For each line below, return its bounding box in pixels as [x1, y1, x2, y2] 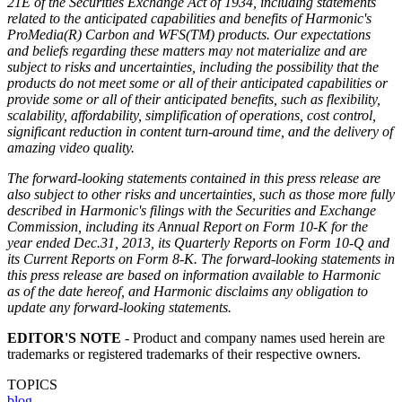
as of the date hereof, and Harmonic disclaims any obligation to [7, 283, 368, 299]
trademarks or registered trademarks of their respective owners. [7, 345, 361, 362]
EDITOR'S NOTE [7, 329, 121, 345]
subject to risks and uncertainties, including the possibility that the [7, 58, 379, 74]
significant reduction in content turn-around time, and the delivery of [7, 123, 393, 139]
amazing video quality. [7, 139, 135, 155]
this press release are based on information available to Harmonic [7, 267, 380, 283]
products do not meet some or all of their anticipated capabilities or [7, 74, 388, 91]
